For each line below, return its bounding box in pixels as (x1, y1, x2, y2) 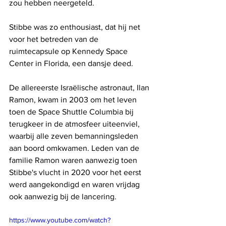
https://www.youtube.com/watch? (9, 215, 110, 224)
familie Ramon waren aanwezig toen (9, 155, 139, 164)
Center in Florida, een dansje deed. (9, 59, 133, 68)
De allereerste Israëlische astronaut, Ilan (9, 83, 151, 92)
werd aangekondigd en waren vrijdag (9, 180, 142, 189)
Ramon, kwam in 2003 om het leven (9, 95, 139, 104)
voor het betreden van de (9, 34, 100, 43)
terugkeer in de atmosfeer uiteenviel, (9, 119, 142, 128)
